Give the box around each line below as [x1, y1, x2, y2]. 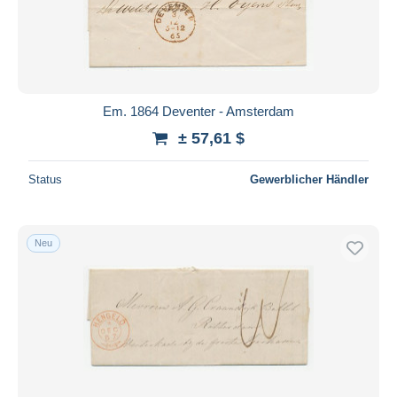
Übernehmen [160, 21, 237, 37]
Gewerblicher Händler [250, 172, 369, 186]
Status [28, 172, 62, 186]
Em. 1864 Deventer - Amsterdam [103, 103, 294, 119]
